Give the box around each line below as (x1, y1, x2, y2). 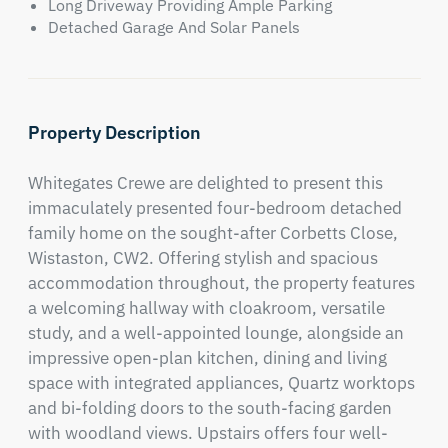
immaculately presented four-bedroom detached (27, 197, 402, 219)
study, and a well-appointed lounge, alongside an (27, 322, 404, 344)
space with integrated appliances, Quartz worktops (27, 372, 415, 394)
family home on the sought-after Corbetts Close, (27, 222, 398, 244)
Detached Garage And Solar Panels (47, 17, 300, 37)
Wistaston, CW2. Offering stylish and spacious (27, 247, 378, 269)
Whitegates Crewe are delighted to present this (27, 172, 383, 194)
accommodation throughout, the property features (27, 272, 415, 294)
